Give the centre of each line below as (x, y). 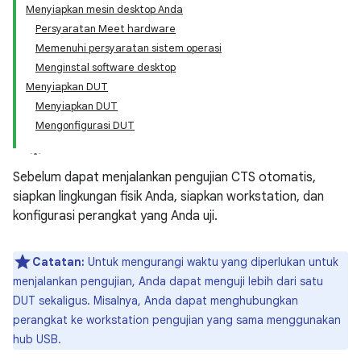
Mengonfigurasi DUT (85, 125)
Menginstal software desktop (106, 67)
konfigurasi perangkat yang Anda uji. (115, 216)
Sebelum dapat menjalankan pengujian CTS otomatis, (164, 177)
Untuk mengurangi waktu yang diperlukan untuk (212, 262)
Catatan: (58, 262)
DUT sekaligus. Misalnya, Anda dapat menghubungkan (156, 301)
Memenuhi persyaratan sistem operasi (129, 48)
